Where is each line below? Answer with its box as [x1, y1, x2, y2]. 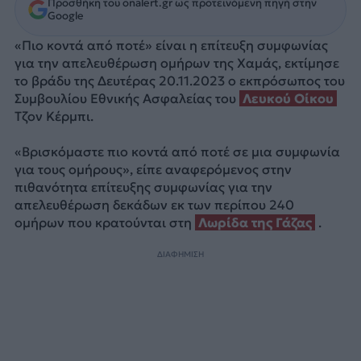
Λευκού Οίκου [242, 89, 334, 106]
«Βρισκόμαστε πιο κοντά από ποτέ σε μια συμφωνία [14, 143, 340, 160]
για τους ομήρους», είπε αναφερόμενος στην [14, 161, 292, 178]
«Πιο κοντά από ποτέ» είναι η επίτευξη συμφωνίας [14, 36, 328, 53]
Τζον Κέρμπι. [14, 107, 93, 124]
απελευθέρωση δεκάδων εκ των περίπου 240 [14, 197, 294, 214]
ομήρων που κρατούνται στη [14, 214, 195, 231]
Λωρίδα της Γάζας [197, 214, 312, 231]
